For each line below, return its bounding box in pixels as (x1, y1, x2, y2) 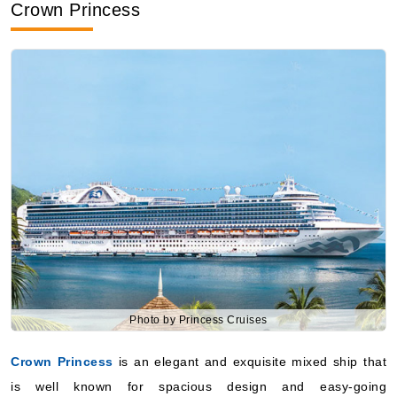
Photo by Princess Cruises (129, 313, 268, 326)
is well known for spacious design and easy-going (11, 378, 386, 393)
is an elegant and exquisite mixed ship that (113, 354, 387, 369)
